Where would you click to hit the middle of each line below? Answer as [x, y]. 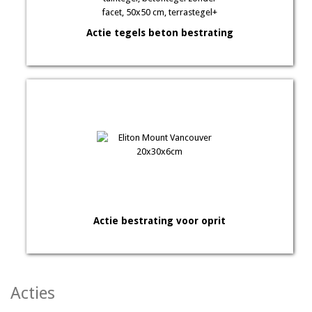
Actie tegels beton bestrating [159, 33]
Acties [33, 293]
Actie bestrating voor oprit [160, 221]
